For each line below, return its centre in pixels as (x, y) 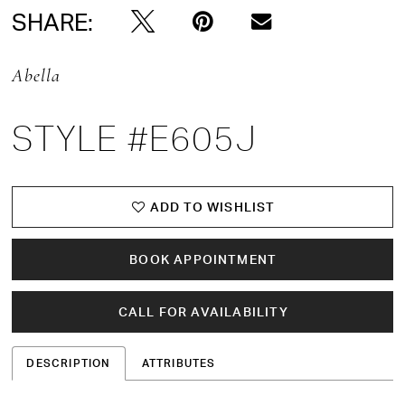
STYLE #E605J (134, 139)
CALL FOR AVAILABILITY (203, 312)
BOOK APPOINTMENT (203, 259)
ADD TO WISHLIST (212, 207)
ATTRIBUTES (179, 363)
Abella (36, 76)
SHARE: (53, 21)
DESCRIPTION (69, 363)
